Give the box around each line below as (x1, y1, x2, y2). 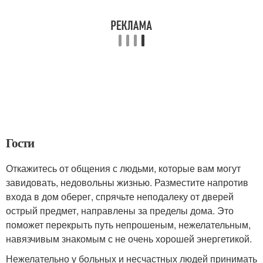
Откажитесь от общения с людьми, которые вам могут (6, 161, 241, 175)
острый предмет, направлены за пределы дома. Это (6, 203, 234, 217)
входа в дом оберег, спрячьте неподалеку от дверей (6, 189, 234, 203)
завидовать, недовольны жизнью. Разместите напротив (6, 175, 248, 189)
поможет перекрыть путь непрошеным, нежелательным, (6, 217, 251, 231)
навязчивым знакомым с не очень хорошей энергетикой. (6, 231, 252, 245)
